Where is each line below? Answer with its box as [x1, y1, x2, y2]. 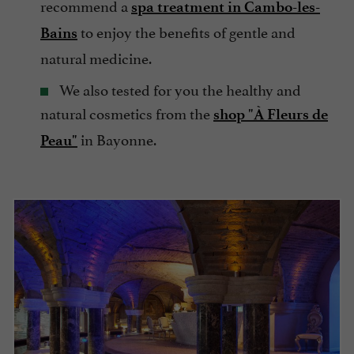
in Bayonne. [77, 126, 156, 149]
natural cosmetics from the [40, 100, 213, 123]
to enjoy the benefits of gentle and [77, 19, 296, 42]
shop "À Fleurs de [213, 104, 328, 123]
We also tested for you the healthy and [56, 77, 301, 100]
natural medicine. [40, 45, 152, 68]
